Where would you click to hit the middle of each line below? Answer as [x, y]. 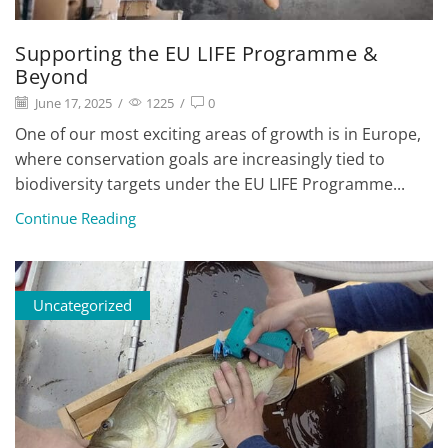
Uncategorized [82, 305]
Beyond [54, 77]
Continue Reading [75, 218]
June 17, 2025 [72, 103]
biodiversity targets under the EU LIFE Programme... [210, 184]
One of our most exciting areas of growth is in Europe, [218, 134]
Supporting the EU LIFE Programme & [196, 54]
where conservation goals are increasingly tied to [200, 159]
